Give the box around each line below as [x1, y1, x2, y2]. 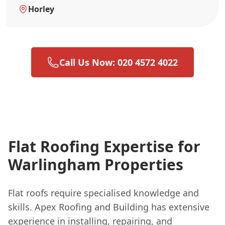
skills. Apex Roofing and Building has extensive [8, 200, 209, 213]
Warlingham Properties [8, 154, 183, 175]
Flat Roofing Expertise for [8, 136, 200, 157]
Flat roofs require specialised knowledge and [8, 186, 199, 199]
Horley [28, 3, 54, 15]
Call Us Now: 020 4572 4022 [59, 56, 178, 68]
